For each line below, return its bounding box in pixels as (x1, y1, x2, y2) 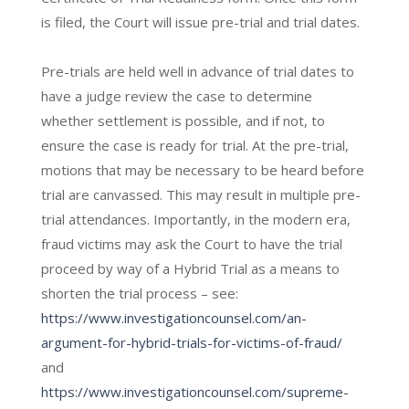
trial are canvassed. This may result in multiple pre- (40, 184, 361, 204)
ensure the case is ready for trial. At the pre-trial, (40, 135, 349, 154)
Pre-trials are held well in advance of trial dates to (40, 61, 354, 80)
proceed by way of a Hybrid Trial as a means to (40, 258, 340, 278)
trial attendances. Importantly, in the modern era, (40, 209, 351, 228)
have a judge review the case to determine (40, 86, 312, 105)
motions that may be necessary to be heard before (40, 160, 364, 179)
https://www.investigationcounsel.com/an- (40, 308, 307, 327)
